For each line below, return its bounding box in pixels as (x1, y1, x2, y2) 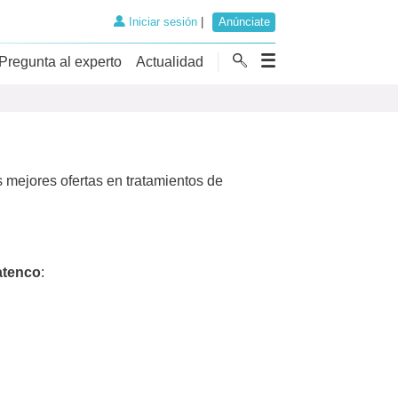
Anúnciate (218, 15, 270, 29)
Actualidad (136, 53, 203, 69)
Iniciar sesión (124, 15, 197, 29)
